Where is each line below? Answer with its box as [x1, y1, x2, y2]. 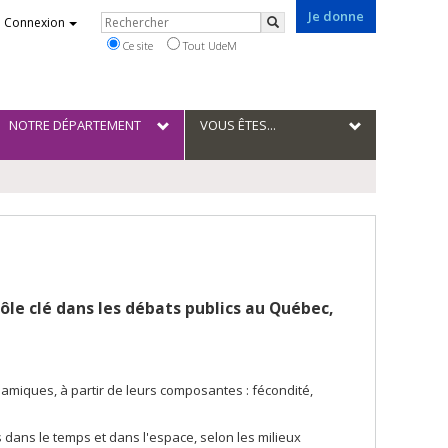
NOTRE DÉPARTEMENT [8, 116, 141, 134]
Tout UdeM [179, 38, 237, 53]
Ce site [119, 38, 153, 53]
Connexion [4, 14, 65, 31]
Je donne [308, 7, 364, 25]
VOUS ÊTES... [200, 116, 277, 134]
